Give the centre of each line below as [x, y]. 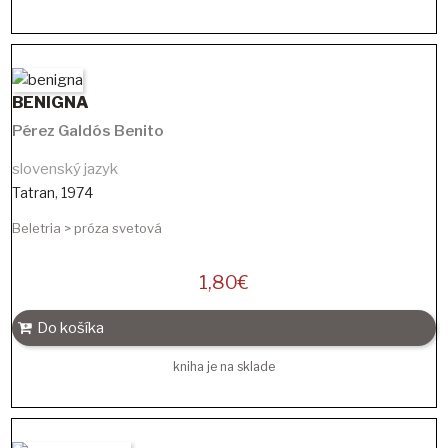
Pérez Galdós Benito [88, 131]
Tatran [33, 193]
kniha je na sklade [224, 367]
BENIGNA [50, 103]
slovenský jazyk [65, 169]
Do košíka [70, 328]
